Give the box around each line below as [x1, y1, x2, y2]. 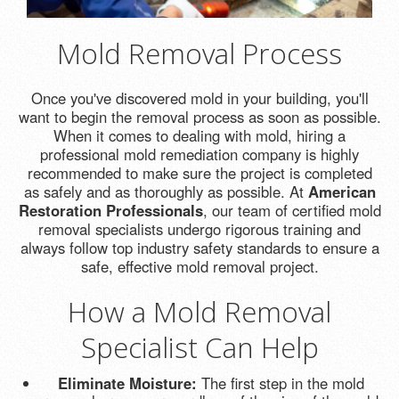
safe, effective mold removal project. [80, 256, 319, 278]
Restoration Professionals [18, 199, 203, 222]
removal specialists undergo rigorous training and [38, 218, 361, 240]
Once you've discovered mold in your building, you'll [30, 87, 369, 110]
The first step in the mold [200, 372, 364, 395]
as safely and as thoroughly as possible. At [23, 181, 308, 203]
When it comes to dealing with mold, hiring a [53, 125, 346, 147]
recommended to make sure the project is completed [27, 162, 372, 184]
